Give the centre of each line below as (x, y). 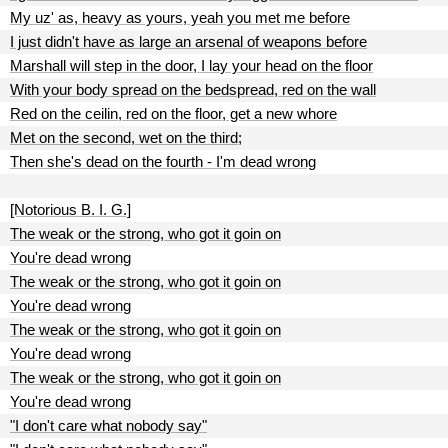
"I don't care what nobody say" (108, 425)
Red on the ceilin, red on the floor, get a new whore (173, 113)
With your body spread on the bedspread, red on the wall (193, 89)
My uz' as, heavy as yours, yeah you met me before (180, 17)
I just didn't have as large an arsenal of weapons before (188, 41)
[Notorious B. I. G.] (70, 209)
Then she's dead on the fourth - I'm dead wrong (163, 161)
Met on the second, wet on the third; (126, 137)
